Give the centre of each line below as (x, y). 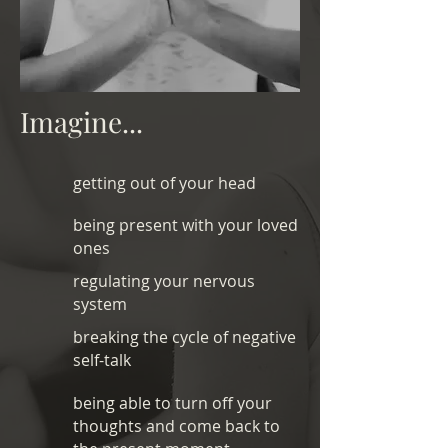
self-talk (102, 360)
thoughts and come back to (176, 426)
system (100, 304)
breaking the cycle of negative (184, 337)
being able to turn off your (172, 403)
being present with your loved (185, 225)
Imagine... (81, 121)
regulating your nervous (164, 281)
